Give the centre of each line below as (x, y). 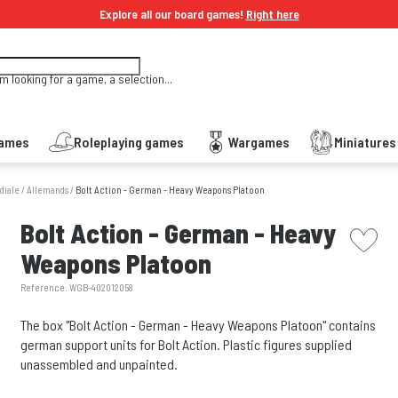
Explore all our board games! (172, 14)
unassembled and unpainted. (99, 364)
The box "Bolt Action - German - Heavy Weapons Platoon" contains (199, 325)
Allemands (48, 190)
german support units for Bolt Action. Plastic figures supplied (187, 344)
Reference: (45, 287)
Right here (272, 14)
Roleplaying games (129, 142)
